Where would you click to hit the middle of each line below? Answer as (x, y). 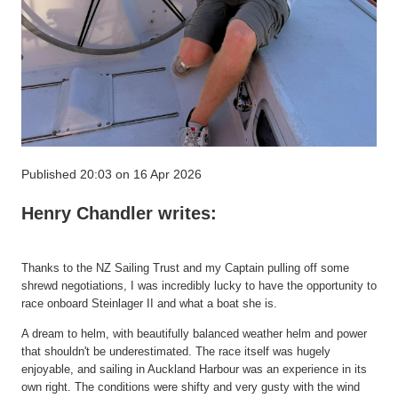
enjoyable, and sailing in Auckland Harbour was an (152, 370)
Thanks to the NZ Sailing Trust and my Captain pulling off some (185, 267)
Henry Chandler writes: (119, 214)
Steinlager (117, 303)
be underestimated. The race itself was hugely (210, 352)
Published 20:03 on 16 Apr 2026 (111, 174)
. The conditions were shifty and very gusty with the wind (214, 387)
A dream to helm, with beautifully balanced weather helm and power (194, 334)
